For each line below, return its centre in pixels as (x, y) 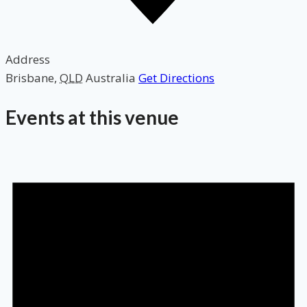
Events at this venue (92, 117)
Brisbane (30, 77)
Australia (111, 77)
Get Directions (176, 77)
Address (28, 59)
